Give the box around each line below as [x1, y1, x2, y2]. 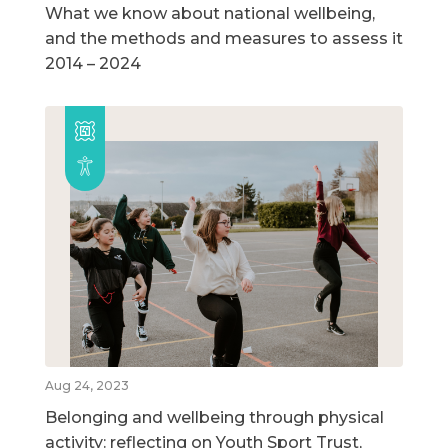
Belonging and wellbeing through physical [45, 408, 384, 428]
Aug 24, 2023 [45, 378, 129, 394]
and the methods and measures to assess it [45, 29, 403, 49]
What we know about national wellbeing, [45, 4, 375, 24]
